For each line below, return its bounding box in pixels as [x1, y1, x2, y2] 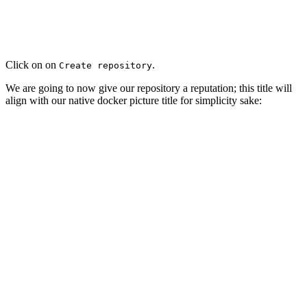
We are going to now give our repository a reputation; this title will [5, 82, 292, 94]
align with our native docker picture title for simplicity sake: [5, 94, 262, 106]
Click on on [5, 58, 59, 71]
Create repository [59, 60, 152, 71]
